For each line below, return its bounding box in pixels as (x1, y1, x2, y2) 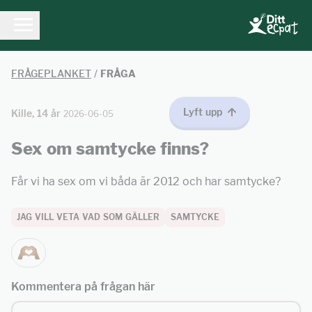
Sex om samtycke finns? (11, 139, 209, 159)
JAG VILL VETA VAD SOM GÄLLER (17, 212, 159, 222)
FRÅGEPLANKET (11, 68, 91, 79)
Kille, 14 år (11, 107, 61, 119)
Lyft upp (183, 106, 222, 118)
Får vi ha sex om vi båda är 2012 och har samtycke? (11, 175, 281, 188)
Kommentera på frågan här (11, 280, 155, 293)
